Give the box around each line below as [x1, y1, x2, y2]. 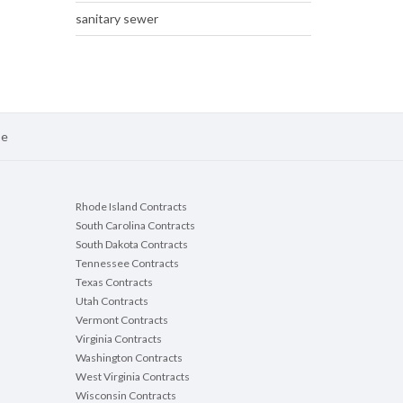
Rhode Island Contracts [75, 200, 187, 214]
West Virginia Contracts [75, 370, 190, 384]
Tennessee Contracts [75, 256, 179, 271]
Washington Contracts [75, 351, 183, 365]
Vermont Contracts [75, 313, 168, 327]
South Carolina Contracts [75, 219, 195, 233]
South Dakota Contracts [75, 237, 188, 252]
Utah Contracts [75, 294, 148, 309]
